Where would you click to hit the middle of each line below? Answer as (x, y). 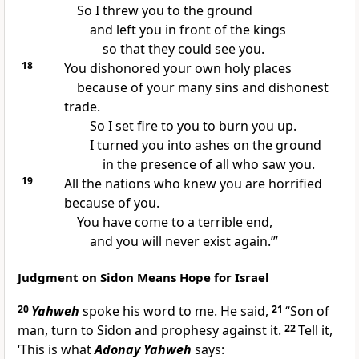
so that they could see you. (183, 49)
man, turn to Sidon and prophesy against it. (151, 331)
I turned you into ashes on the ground (205, 145)
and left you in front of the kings (188, 30)
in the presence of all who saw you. (208, 165)
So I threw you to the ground (164, 11)
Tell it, (315, 331)
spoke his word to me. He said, (175, 311)
